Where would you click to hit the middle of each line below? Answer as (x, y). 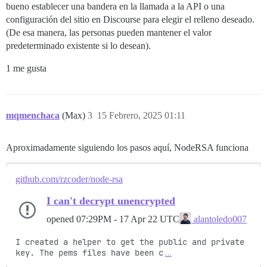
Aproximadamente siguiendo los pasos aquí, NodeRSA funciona (127, 148)
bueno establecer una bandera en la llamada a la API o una (115, 7)
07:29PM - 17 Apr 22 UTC (128, 219)
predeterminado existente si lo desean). (78, 46)
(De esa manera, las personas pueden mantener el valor (109, 33)
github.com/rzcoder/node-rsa (69, 179)
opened (61, 219)
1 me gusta (26, 69)
